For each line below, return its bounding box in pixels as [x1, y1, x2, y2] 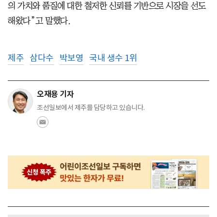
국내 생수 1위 [89, 52, 137, 63]
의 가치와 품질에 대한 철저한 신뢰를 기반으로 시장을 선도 [8, 1, 205, 10]
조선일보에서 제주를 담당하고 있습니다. [37, 103, 145, 112]
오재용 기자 [37, 89, 74, 99]
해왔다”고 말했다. [8, 16, 70, 25]
